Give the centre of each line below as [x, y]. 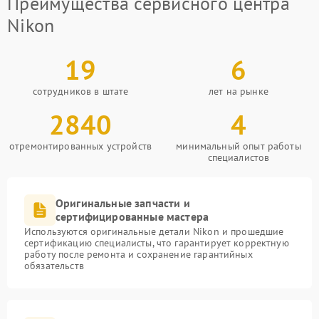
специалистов [239, 157]
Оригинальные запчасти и [123, 203]
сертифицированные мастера [132, 216]
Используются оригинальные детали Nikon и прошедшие [154, 231]
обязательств [54, 266]
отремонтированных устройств [80, 146]
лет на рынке [239, 91]
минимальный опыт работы [239, 146]
